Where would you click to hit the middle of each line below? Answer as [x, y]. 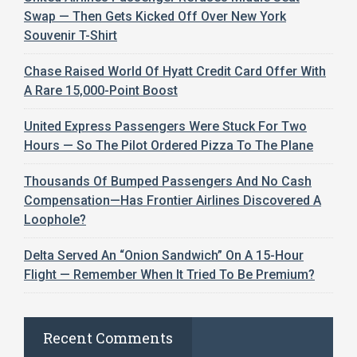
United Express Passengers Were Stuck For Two [165, 126]
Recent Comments [108, 337]
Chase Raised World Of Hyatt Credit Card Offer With [175, 71]
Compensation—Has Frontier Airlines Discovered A [173, 200]
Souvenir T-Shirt [71, 35]
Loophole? [55, 219]
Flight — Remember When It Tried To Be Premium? [169, 274]
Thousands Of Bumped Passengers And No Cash [168, 181]
